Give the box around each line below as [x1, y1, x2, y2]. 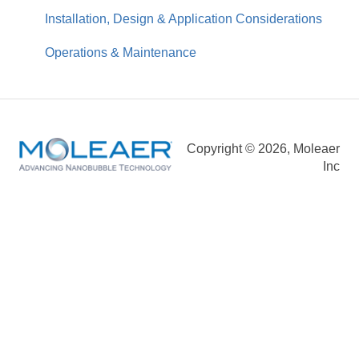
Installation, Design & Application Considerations [45, 11, 322, 26]
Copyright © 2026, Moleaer [187, 141, 340, 155]
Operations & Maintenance [45, 45, 196, 59]
